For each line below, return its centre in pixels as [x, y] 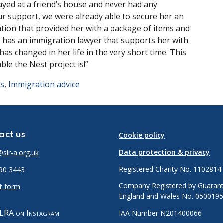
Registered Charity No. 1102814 [170, 169]
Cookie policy [142, 135]
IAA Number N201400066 [160, 213]
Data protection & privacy [164, 152]
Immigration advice [44, 84]
